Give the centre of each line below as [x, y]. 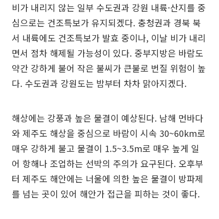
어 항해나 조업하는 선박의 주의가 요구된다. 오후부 [108, 163]
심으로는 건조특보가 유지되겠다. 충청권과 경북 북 [106, 22]
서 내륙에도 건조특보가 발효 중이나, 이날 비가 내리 [109, 38]
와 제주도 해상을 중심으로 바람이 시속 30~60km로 [109, 133]
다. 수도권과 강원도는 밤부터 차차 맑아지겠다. [99, 83]
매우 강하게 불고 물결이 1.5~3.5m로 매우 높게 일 [106, 148]
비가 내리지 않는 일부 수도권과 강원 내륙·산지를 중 [109, 7]
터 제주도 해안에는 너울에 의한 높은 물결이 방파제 [108, 178]
